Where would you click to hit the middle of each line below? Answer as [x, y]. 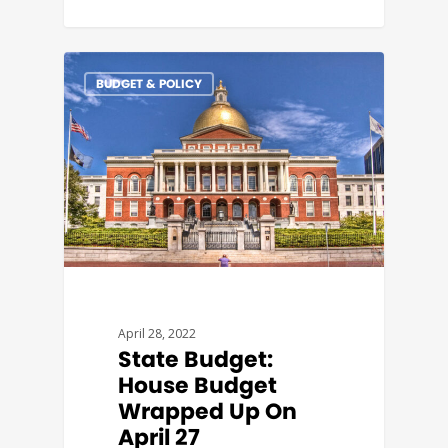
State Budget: [196, 360]
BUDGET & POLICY [149, 84]
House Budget [198, 386]
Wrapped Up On [208, 412]
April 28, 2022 [157, 334]
